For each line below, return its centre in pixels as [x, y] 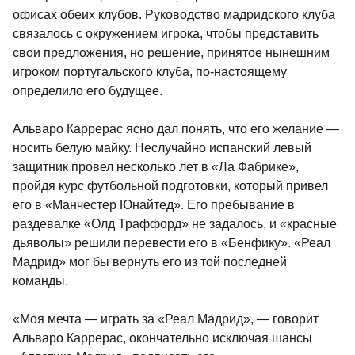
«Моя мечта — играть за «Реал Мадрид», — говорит [166, 319]
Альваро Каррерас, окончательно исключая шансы [162, 338]
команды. [40, 281]
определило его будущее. [88, 91]
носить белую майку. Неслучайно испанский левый [162, 148]
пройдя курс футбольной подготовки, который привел [170, 186]
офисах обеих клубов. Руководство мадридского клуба [174, 15]
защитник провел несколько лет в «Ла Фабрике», [156, 167]
